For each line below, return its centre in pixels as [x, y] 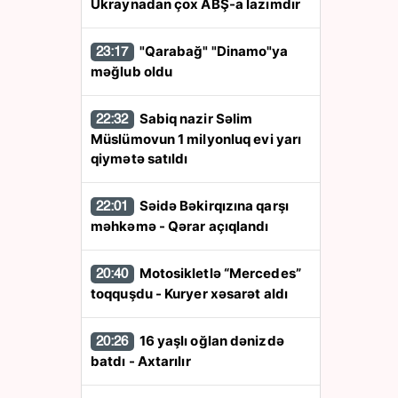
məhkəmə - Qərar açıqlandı [180, 226]
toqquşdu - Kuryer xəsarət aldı [189, 294]
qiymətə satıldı [139, 159]
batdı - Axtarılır [141, 361]
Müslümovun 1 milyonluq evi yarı [196, 139]
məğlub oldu [132, 72]
